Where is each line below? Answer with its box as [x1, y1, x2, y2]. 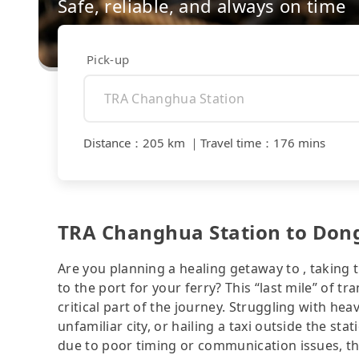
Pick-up [87, 50, 130, 67]
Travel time [200, 135, 261, 151]
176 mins [273, 135, 325, 151]
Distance [83, 135, 131, 151]
